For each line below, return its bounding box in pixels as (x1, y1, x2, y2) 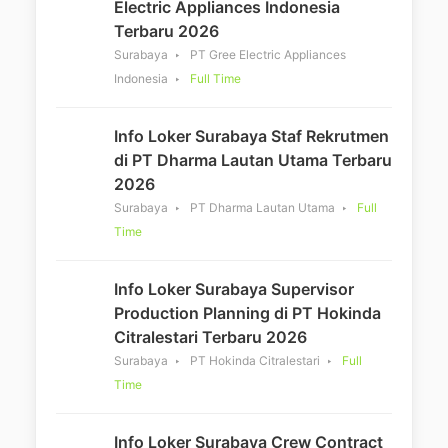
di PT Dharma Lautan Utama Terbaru (114, 149, 392, 170)
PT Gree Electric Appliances (190, 46, 346, 62)
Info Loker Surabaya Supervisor (114, 278, 354, 299)
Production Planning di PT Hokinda (114, 302, 381, 323)
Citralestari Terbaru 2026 (114, 326, 307, 347)
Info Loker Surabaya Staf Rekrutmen (114, 125, 389, 146)
